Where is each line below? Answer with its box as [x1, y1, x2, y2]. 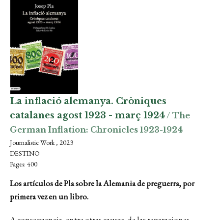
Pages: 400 [10, 160, 37, 168]
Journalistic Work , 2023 [10, 138, 73, 147]
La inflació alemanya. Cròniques [10, 96, 166, 107]
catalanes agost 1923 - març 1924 [10, 110, 165, 121]
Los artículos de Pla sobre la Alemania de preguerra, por [10, 178, 194, 189]
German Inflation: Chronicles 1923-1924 [10, 125, 183, 135]
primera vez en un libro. [10, 191, 90, 202]
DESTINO [10, 149, 40, 158]
